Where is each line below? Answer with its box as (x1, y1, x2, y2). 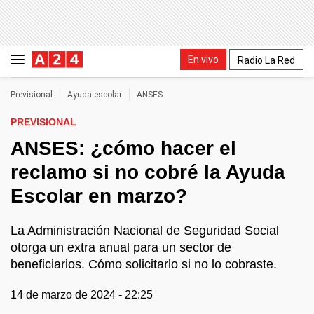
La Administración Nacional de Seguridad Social (11, 224, 279, 238)
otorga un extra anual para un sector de (11, 240, 231, 254)
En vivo (188, 53, 219, 65)
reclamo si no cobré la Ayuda (11, 161, 285, 183)
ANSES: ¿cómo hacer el (11, 137, 236, 159)
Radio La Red (238, 54, 295, 66)
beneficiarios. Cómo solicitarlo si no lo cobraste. (11, 257, 277, 271)
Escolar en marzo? (11, 185, 187, 207)
